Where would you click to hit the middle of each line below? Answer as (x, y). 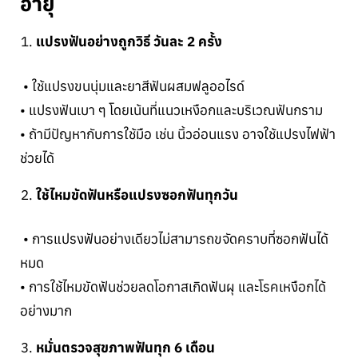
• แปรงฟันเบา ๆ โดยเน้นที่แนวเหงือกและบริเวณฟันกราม (171, 110)
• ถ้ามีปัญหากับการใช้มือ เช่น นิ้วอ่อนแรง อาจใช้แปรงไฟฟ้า (178, 134)
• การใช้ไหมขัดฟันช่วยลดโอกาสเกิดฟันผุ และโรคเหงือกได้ (173, 287)
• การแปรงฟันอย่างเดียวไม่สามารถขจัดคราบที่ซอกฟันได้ (174, 239)
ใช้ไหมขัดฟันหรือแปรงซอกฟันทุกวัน (137, 195)
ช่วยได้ (37, 158)
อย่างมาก (46, 311)
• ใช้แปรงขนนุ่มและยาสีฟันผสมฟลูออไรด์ (132, 86)
